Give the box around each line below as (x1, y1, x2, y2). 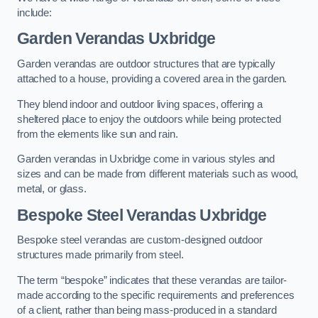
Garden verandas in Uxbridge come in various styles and (17, 153, 275, 165)
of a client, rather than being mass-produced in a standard (17, 304, 277, 316)
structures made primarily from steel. (17, 249, 184, 261)
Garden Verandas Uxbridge (17, 29, 216, 48)
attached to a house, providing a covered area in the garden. (17, 73, 287, 85)
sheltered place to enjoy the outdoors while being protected (17, 113, 281, 125)
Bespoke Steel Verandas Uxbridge (17, 205, 267, 224)
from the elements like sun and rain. (17, 128, 178, 140)
